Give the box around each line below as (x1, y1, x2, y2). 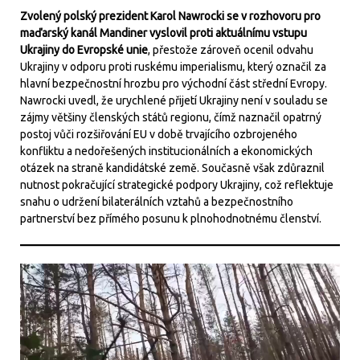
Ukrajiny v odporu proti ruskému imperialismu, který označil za (20, 59, 326, 73)
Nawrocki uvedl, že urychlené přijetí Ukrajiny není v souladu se (20, 93, 328, 107)
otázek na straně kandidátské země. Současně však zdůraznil (20, 161, 325, 174)
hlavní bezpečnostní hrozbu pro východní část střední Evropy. (20, 76, 327, 90)
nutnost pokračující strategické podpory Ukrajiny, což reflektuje (20, 178, 333, 191)
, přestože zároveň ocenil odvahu (148, 43, 313, 56)
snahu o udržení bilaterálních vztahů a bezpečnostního (20, 194, 293, 208)
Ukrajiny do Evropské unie (20, 43, 148, 56)
